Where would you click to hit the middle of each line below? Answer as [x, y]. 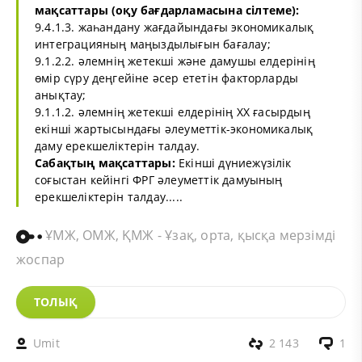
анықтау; [61, 95]
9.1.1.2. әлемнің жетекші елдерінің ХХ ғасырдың [173, 112]
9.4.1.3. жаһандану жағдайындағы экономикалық [175, 27]
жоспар [41, 259]
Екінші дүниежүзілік [233, 162]
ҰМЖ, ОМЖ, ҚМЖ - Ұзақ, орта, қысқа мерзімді [189, 236]
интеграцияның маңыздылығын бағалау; [153, 44]
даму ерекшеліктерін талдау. [118, 145]
